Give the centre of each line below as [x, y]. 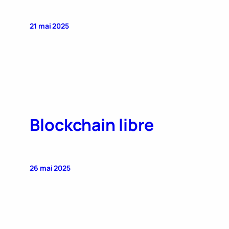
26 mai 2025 [50, 168]
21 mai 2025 [49, 26]
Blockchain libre [92, 125]
